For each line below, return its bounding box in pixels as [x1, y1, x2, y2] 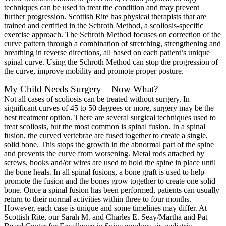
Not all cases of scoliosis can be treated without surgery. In [4, 95, 190, 104]
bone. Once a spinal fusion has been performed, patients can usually [4, 186, 219, 195]
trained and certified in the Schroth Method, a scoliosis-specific [4, 21, 203, 30]
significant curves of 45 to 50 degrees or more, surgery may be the [4, 104, 214, 113]
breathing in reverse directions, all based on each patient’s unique [4, 48, 210, 58]
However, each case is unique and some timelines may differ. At [4, 204, 207, 213]
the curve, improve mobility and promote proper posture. [4, 67, 184, 76]
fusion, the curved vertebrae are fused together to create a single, [4, 131, 208, 140]
